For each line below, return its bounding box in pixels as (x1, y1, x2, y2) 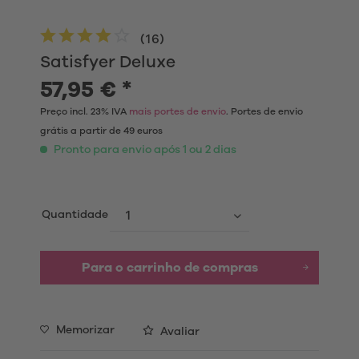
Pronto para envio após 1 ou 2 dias (51, 144, 236, 155)
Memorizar (56, 325, 115, 336)
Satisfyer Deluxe (40, 54, 175, 71)
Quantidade (42, 209, 108, 220)
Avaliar (158, 326, 200, 337)
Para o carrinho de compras (82, 261, 258, 274)
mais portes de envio (129, 107, 226, 116)
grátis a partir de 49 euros (40, 126, 163, 135)
